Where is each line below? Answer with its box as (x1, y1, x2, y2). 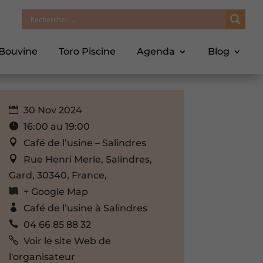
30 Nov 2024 (21, 104, 82, 116)
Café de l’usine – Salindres (23, 137, 146, 149)
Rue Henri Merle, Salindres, (23, 153, 152, 165)
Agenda (137, 46, 175, 57)
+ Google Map (23, 186, 88, 197)
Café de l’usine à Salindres (23, 202, 147, 214)
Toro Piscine (59, 46, 116, 57)
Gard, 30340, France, (8, 169, 107, 181)
